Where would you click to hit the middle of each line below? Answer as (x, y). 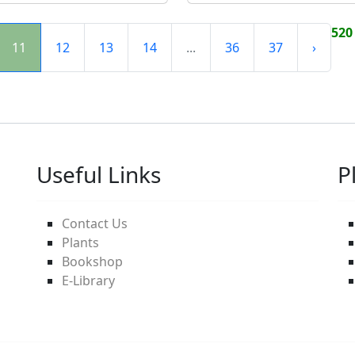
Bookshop (92, 261)
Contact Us (95, 223)
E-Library (88, 280)
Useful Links (99, 174)
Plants (80, 242)
